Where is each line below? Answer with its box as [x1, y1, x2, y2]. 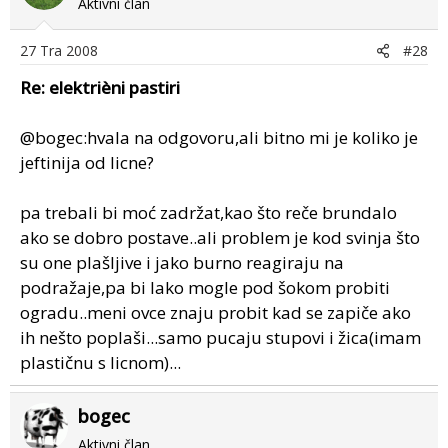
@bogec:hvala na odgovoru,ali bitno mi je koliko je [20, 126, 418, 149]
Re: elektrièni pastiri [20, 76, 180, 99]
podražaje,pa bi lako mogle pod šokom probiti [20, 276, 390, 299]
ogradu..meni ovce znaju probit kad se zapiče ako [20, 301, 411, 324]
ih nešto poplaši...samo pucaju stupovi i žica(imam [20, 326, 421, 349]
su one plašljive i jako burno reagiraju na [20, 251, 344, 274]
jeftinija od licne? [20, 151, 154, 174]
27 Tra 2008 [20, 41, 98, 60]
